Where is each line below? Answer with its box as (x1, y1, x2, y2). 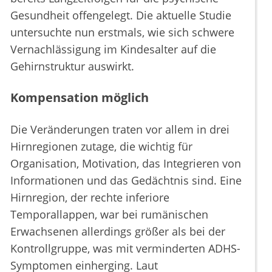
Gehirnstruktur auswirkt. (10, 59, 134, 74)
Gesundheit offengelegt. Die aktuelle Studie (10, 8, 231, 23)
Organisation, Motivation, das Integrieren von (10, 156, 241, 171)
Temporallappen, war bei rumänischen (10, 207, 208, 222)
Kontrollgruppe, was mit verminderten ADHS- (10, 241, 240, 256)
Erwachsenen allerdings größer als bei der (10, 224, 225, 239)
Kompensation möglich (10, 89, 149, 106)
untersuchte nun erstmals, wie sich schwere (10, 25, 234, 40)
